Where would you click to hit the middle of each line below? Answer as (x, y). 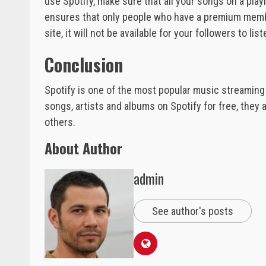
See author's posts (193, 211)
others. (60, 122)
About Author (83, 148)
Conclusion (84, 64)
